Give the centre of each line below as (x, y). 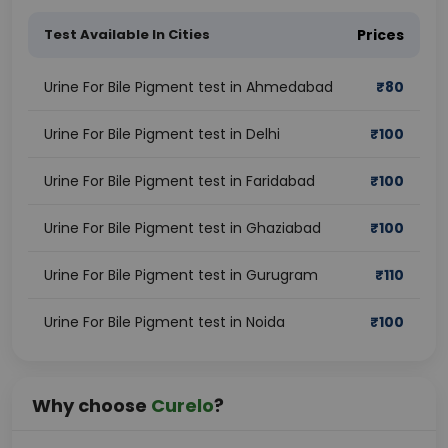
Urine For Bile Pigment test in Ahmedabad (188, 87)
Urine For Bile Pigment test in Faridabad (179, 181)
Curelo (182, 405)
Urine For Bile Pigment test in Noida (164, 322)
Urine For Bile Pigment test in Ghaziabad (182, 228)
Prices (380, 35)
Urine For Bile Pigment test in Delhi (162, 134)
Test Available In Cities (127, 34)
